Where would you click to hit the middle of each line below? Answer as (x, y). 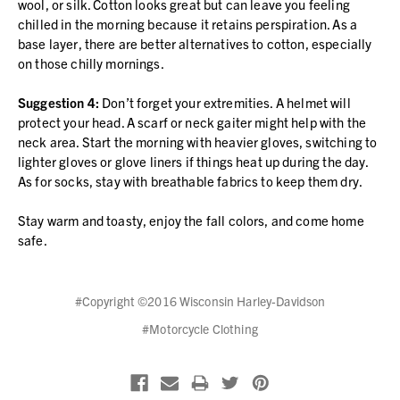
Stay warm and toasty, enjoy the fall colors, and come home (191, 220)
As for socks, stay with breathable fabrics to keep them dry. (190, 180)
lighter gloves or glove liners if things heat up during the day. (193, 161)
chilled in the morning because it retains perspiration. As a (187, 23)
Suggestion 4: (58, 102)
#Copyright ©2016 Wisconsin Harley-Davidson (200, 300)
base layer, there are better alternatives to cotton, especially (195, 43)
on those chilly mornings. (91, 62)
